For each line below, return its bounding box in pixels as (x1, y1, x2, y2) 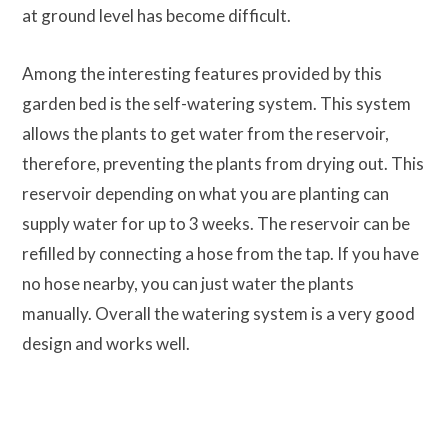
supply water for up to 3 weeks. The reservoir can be (22, 212, 410, 234)
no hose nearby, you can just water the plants (22, 272, 354, 294)
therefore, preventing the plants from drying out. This (22, 152, 424, 174)
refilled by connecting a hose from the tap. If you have (22, 242, 419, 264)
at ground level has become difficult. (22, 4, 291, 26)
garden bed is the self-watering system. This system (22, 92, 411, 114)
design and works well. (22, 332, 190, 354)
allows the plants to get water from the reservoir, (22, 122, 389, 144)
